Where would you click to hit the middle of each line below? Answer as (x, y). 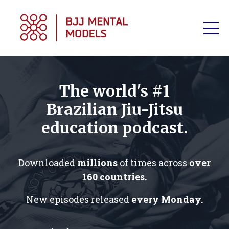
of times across (153, 162)
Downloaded (48, 162)
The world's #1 (114, 91)
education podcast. (114, 128)
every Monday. (167, 199)
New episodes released (79, 199)
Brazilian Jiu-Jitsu (114, 109)
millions (97, 162)
